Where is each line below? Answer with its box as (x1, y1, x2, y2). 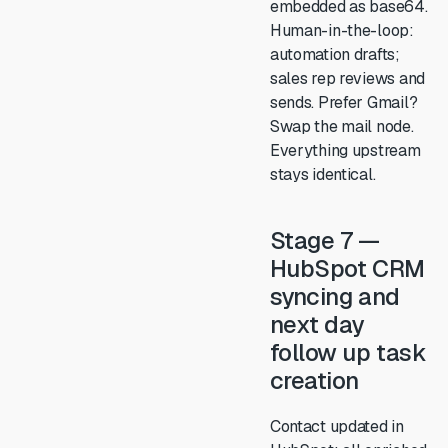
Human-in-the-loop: (269, 20, 414, 41)
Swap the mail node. (269, 116, 414, 137)
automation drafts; (269, 44, 400, 65)
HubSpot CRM (269, 253, 425, 284)
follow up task (269, 337, 427, 368)
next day (269, 309, 365, 340)
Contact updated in (269, 416, 404, 437)
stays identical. (269, 164, 376, 185)
